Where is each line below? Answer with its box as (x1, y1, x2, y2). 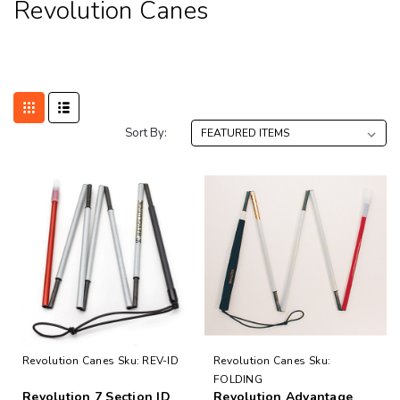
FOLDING (213, 371, 262, 387)
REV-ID (142, 353, 179, 368)
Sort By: (125, 124, 168, 141)
